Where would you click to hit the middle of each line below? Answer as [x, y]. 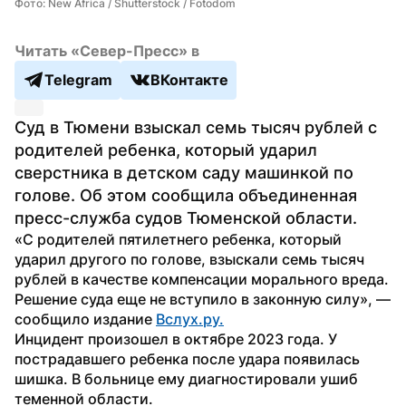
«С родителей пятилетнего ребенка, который [178, 239]
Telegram [78, 80]
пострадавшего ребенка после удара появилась [187, 358]
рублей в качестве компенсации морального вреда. [202, 279]
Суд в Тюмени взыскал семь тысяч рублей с [196, 127]
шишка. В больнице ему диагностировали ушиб [186, 378]
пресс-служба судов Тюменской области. [186, 217]
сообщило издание [85, 319]
